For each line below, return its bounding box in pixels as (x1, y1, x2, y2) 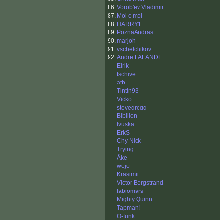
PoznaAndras (117, 29, 153, 36)
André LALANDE (117, 54, 162, 61)
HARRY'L (117, 21, 142, 28)
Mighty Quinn (117, 196, 152, 203)
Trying (117, 146, 134, 153)
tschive (117, 71, 136, 78)
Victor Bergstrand (117, 179, 163, 187)
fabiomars (117, 188, 143, 195)
